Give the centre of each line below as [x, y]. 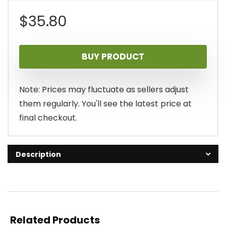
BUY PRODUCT [113, 57]
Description [38, 155]
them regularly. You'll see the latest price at [105, 104]
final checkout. [48, 118]
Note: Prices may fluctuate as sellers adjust [104, 90]
